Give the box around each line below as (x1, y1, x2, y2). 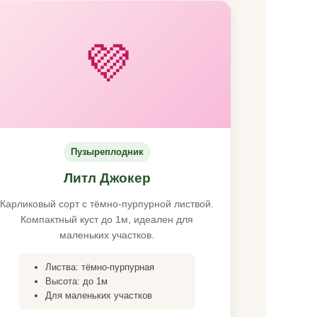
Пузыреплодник (70, 146, 144, 157)
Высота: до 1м (45, 276, 108, 287)
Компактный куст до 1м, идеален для (21, 214, 193, 225)
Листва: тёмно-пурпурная (45, 262, 154, 272)
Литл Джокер (63, 171, 151, 185)
